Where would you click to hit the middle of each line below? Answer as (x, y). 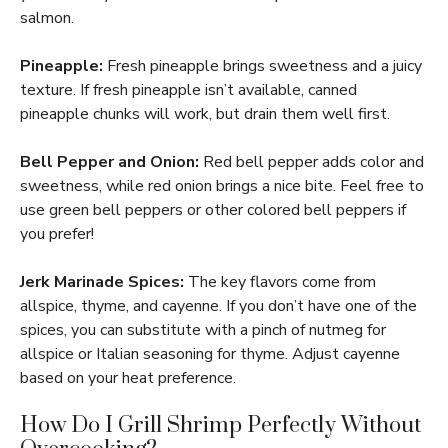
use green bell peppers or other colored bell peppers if (213, 210)
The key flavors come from (280, 282)
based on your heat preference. (128, 378)
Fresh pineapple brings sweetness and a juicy (262, 66)
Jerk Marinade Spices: (102, 282)
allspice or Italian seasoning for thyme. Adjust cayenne (210, 354)
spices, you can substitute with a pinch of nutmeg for (203, 330)
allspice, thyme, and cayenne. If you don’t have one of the (218, 306)
